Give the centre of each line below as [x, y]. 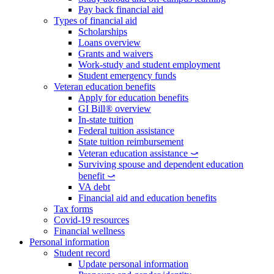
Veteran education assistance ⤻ [138, 153]
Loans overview [109, 43]
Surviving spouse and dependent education [161, 164]
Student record [82, 253]
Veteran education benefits [105, 87]
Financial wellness [89, 231]
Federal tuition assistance [126, 131]
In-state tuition [106, 120]
